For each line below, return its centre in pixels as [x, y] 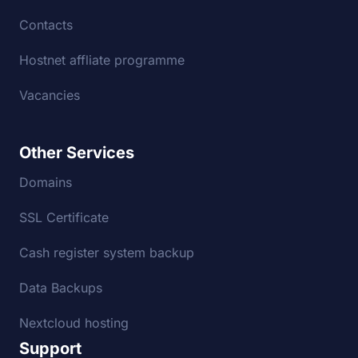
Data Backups [61, 288]
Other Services [77, 153]
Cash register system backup [107, 253]
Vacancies [50, 95]
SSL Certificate [64, 218]
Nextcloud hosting [74, 323]
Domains [46, 183]
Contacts [46, 25]
